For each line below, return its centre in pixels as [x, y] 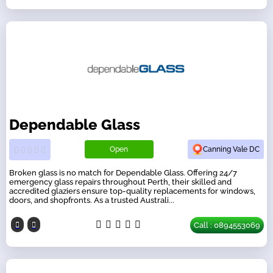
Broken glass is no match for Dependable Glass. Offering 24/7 [123, 172]
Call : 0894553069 [227, 225]
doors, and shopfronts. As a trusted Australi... [92, 200]
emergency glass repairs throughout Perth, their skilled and [120, 182]
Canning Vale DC [231, 150]
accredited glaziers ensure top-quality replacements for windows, [132, 191]
